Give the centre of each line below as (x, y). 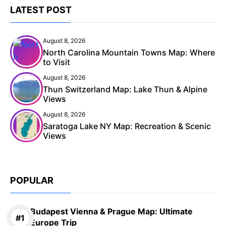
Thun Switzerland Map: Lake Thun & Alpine (125, 90)
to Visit (56, 62)
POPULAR (32, 181)
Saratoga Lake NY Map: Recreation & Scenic (127, 126)
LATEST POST (41, 10)
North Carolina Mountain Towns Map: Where (129, 53)
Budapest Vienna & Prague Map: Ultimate (111, 212)
